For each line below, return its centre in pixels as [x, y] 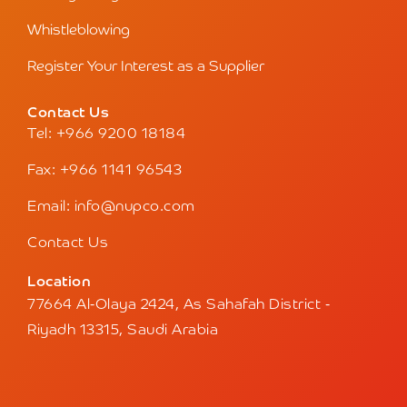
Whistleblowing [79, 31]
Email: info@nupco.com [111, 208]
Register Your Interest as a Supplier [146, 68]
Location [59, 283]
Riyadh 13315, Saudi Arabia [123, 331]
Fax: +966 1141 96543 [104, 171]
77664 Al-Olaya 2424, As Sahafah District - [179, 306]
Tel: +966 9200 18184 [106, 135]
